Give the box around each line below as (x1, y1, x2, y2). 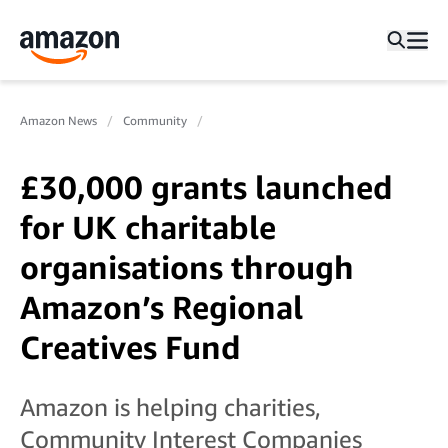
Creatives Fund (20, 328, 241, 366)
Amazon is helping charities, (20, 393, 321, 421)
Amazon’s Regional (20, 288, 303, 326)
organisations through (20, 248, 354, 286)
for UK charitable (20, 208, 276, 246)
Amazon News (20, 113, 97, 128)
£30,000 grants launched (20, 168, 393, 206)
